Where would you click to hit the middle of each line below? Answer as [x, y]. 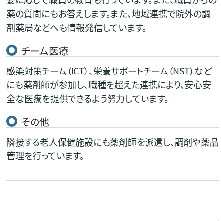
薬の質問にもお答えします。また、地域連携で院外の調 [108, 14]
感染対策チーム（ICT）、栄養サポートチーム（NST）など [109, 70]
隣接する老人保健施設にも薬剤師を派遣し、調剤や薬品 [112, 141]
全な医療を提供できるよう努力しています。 [87, 98]
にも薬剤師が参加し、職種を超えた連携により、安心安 [109, 84]
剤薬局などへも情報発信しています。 [76, 27]
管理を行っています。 [45, 155]
